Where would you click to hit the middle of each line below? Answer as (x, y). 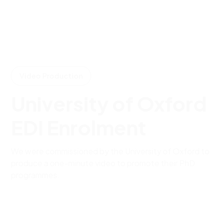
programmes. (36, 175)
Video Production (51, 76)
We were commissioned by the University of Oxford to (111, 151)
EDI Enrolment (79, 127)
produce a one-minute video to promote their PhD (103, 163)
